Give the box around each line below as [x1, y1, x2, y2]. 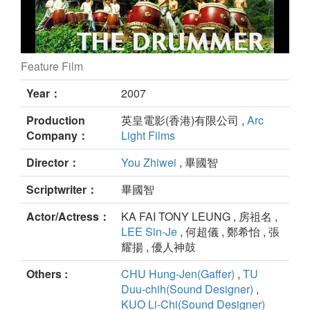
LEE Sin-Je [121, 224, 177, 240]
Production [26, 112, 85, 129]
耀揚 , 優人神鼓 [121, 239, 196, 255]
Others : [26, 266, 68, 282]
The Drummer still [35, 65, 113, 77]
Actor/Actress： [26, 208, 110, 225]
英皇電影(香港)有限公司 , [121, 112, 247, 129]
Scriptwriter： [26, 181, 98, 198]
